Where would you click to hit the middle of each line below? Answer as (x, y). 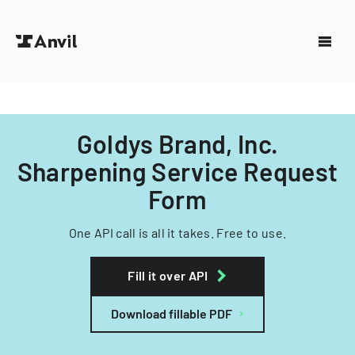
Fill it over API (168, 275)
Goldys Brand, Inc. (177, 143)
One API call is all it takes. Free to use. (177, 233)
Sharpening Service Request (177, 171)
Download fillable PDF (172, 313)
